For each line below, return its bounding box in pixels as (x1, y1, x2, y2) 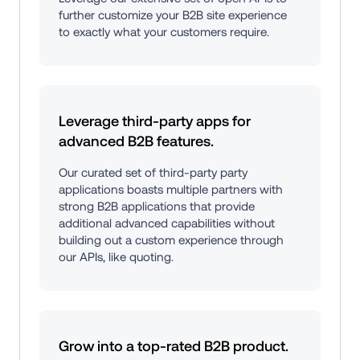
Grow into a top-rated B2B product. (59, 337, 288, 355)
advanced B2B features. (59, 133, 214, 150)
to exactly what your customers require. (59, 25, 269, 39)
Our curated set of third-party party (59, 166, 247, 180)
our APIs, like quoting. (59, 250, 174, 264)
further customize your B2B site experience (59, 8, 287, 22)
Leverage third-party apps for (59, 112, 251, 130)
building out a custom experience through (59, 233, 284, 247)
